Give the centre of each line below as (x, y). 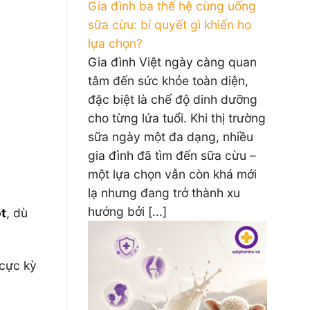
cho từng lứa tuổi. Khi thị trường (177, 118)
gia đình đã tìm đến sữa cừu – (172, 155)
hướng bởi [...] (127, 211)
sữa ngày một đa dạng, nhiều (171, 137)
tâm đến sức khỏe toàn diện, (168, 81)
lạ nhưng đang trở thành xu (164, 193)
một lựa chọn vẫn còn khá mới (172, 174)
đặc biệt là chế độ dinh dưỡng (173, 99)
